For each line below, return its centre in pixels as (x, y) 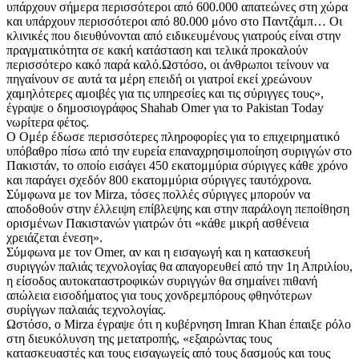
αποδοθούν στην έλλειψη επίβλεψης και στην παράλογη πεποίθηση (178, 209)
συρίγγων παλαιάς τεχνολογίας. (86, 310)
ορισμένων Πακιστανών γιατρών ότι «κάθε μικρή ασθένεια (157, 224)
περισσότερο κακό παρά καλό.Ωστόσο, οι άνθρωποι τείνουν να (167, 65)
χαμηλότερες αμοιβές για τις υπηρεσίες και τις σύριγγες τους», (165, 94)
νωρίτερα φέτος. (48, 123)
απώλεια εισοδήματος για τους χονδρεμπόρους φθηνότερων (159, 296)
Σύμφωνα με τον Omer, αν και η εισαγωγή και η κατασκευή (158, 252)
